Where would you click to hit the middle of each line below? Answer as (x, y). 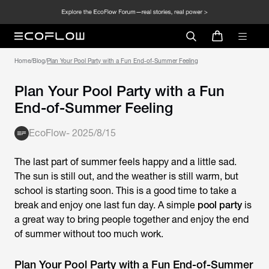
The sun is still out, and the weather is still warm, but (126, 176)
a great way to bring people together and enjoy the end (131, 219)
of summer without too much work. (89, 234)
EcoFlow (47, 133)
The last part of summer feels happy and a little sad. (125, 162)
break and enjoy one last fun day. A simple (106, 205)
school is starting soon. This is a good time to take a (125, 191)
